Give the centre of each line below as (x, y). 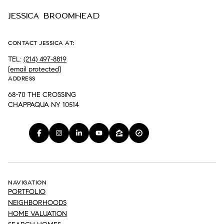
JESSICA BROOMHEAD (54, 15)
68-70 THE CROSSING (42, 94)
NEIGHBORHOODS (37, 203)
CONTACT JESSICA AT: (41, 42)
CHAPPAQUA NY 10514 (43, 104)
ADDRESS (22, 78)
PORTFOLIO (27, 192)
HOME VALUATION (37, 214)
